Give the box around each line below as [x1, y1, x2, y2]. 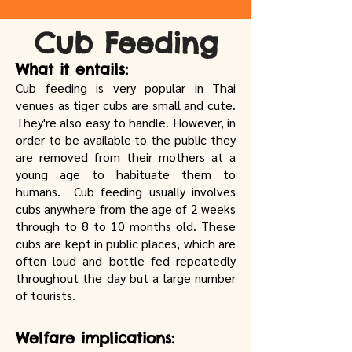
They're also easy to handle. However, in [16, 114, 236, 130]
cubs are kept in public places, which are [16, 235, 236, 251]
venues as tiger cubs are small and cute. [16, 97, 236, 113]
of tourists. [16, 287, 75, 303]
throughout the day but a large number [16, 269, 236, 286]
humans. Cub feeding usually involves [16, 183, 236, 200]
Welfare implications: [16, 328, 174, 347]
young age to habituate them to [16, 166, 236, 182]
